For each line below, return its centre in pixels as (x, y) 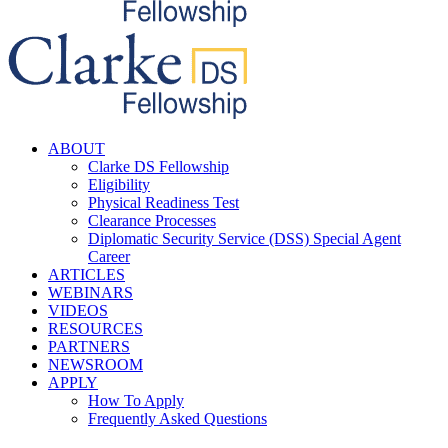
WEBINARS (90, 292)
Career (109, 256)
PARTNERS (89, 346)
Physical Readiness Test (163, 202)
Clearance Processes (152, 220)
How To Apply (136, 400)
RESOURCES (95, 328)
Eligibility (119, 184)
